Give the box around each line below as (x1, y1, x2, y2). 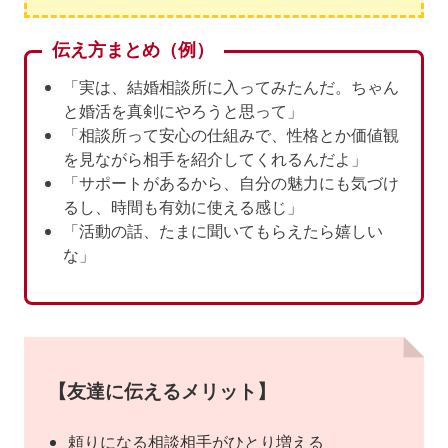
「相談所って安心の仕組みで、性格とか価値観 (63, 124, 399, 145)
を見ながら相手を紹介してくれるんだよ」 (63, 148, 367, 169)
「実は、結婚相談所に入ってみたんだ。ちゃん (63, 76, 399, 97)
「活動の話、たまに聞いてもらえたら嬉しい (63, 220, 383, 241)
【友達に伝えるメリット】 (48, 378, 276, 404)
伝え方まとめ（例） (52, 37, 214, 61)
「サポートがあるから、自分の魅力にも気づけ (63, 172, 399, 193)
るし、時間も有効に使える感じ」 (63, 196, 303, 217)
